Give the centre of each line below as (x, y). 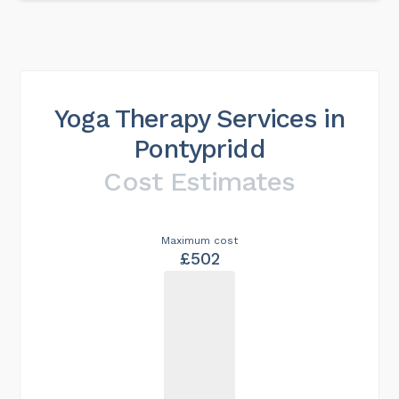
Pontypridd (199, 148)
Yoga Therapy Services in (199, 118)
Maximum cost (199, 240)
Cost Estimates (199, 181)
